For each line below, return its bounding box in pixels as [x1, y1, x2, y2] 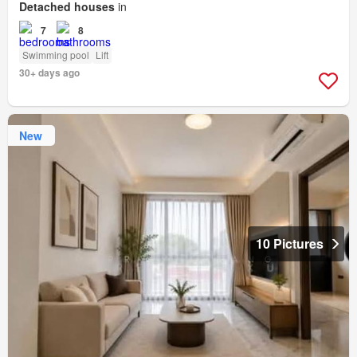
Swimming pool [22, 48, 89, 62]
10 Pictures [256, 233, 324, 253]
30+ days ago [19, 65, 80, 80]
